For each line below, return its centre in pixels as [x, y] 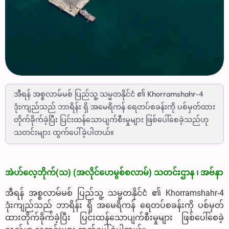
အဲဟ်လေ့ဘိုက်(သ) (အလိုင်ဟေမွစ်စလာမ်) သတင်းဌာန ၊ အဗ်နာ [114, 172]
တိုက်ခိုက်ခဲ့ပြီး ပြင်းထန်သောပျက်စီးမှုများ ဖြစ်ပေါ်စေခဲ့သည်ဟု [111, 120]
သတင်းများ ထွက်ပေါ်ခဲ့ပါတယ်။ [64, 133]
